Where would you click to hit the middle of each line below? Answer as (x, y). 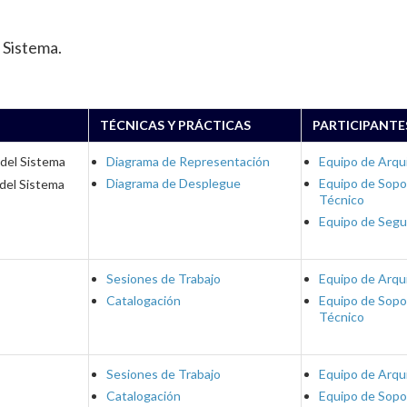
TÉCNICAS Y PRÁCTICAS (175, 125)
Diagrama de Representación (188, 161)
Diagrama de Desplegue (174, 183)
